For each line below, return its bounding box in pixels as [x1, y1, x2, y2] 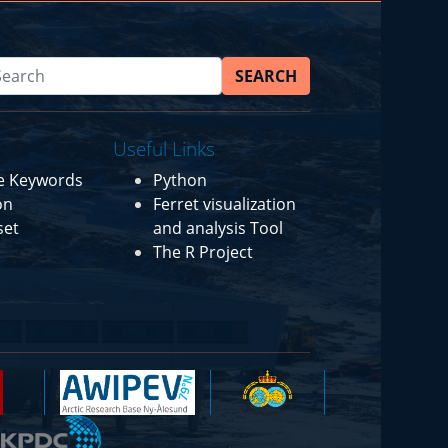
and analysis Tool [152, 216, 283, 239]
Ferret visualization [152, 192, 296, 215]
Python [152, 168, 207, 191]
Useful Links [112, 134, 215, 162]
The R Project [152, 240, 253, 263]
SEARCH [235, 64, 298, 87]
